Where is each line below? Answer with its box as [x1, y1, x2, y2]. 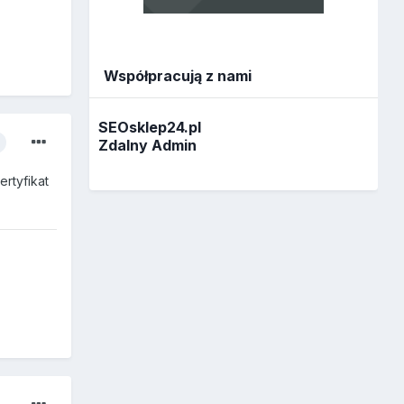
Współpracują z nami [104, 67, 252, 86]
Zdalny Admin [98, 135, 197, 154]
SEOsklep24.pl [98, 117, 202, 136]
